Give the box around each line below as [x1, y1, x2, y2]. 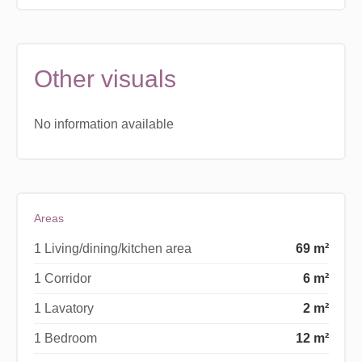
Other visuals [33, 65, 176, 92]
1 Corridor [33, 271, 91, 285]
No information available [33, 116, 174, 131]
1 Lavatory [33, 301, 94, 315]
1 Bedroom [33, 330, 97, 345]
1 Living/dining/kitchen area [33, 241, 192, 255]
